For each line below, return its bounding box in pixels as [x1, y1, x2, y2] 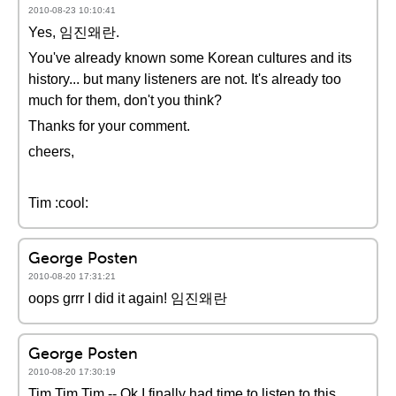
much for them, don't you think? [28, 93, 222, 108]
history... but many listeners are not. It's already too [28, 72, 341, 87]
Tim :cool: [28, 195, 88, 210]
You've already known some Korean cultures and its [28, 50, 352, 65]
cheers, [28, 144, 74, 159]
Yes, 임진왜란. [28, 25, 119, 40]
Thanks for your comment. [28, 118, 190, 133]
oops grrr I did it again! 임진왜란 [28, 291, 227, 306]
